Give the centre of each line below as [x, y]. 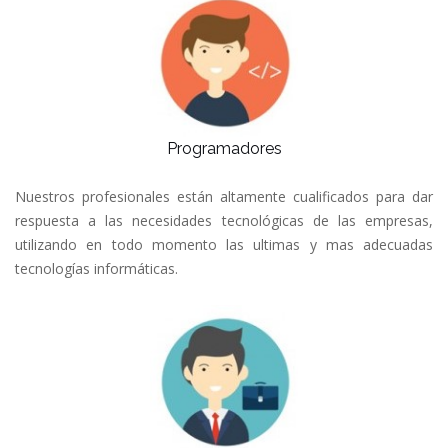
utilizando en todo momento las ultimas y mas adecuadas [224, 244]
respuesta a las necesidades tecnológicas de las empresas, [224, 220]
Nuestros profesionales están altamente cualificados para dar [224, 196]
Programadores [224, 148]
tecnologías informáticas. [96, 268]
